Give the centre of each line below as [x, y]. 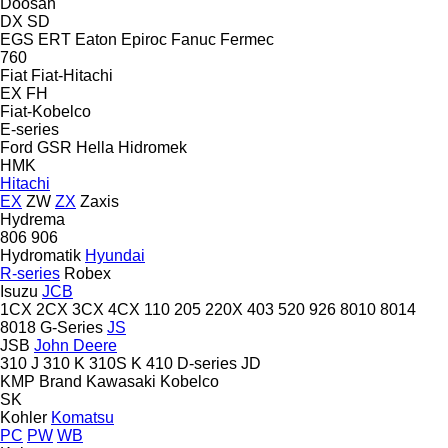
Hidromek [152, 147]
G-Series [71, 327]
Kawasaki [121, 381]
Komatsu [82, 417]
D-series [207, 363]
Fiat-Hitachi [72, 75]
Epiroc [144, 39]
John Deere [75, 345]
